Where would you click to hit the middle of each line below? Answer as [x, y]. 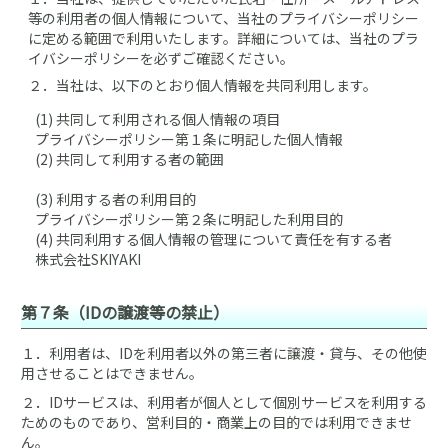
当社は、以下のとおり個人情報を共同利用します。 [216, 85]
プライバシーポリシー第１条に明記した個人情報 [189, 139]
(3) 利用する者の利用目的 [115, 199]
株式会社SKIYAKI [88, 259]
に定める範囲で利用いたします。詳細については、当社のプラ [223, 38]
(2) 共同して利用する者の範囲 [129, 159]
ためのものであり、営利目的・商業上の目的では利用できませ [216, 422]
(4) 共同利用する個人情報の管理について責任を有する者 [213, 239]
